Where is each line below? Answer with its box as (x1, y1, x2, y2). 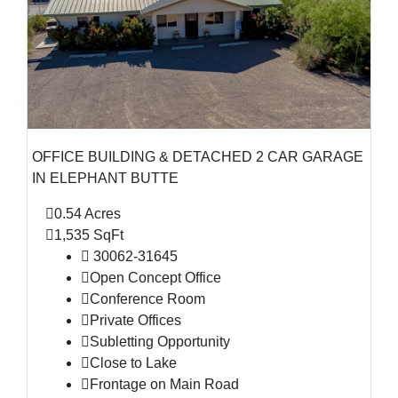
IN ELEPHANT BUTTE (32, 171, 179, 186)
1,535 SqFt (54, 227, 123, 243)
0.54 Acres (54, 206, 121, 221)
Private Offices (90, 313, 181, 328)
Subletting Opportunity (90, 334, 230, 349)
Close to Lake (90, 355, 177, 370)
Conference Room (90, 291, 205, 306)
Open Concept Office (90, 270, 221, 285)
